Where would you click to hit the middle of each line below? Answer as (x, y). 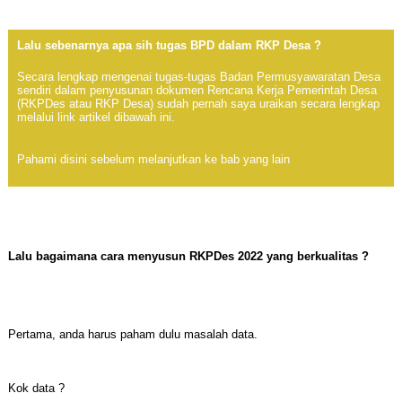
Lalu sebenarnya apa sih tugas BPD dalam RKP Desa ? (169, 46)
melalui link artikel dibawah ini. (96, 118)
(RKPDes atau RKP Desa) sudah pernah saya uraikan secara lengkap (198, 104)
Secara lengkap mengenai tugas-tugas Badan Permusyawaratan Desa (198, 77)
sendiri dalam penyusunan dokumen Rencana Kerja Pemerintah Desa (197, 91)
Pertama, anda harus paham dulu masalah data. (132, 335)
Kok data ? (36, 389)
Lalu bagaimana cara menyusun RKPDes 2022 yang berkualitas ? (188, 257)
